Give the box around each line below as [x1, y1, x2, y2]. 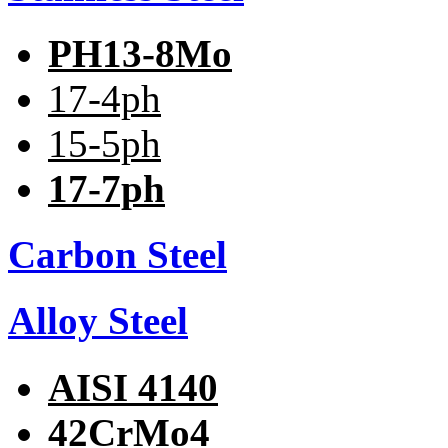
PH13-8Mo [48, 31, 232, 75]
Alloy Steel [8, 299, 188, 343]
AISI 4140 [48, 365, 218, 409]
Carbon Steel [8, 233, 227, 277]
